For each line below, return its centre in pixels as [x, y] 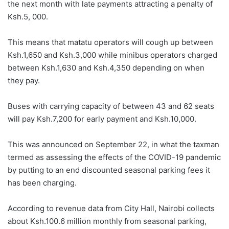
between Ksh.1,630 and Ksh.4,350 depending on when [106, 67]
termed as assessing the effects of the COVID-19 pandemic [114, 157]
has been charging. [42, 182]
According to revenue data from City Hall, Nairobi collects [111, 208]
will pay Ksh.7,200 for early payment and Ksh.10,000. [102, 119]
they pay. [24, 80]
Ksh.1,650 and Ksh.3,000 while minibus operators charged [112, 55]
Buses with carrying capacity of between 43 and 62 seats [111, 106]
